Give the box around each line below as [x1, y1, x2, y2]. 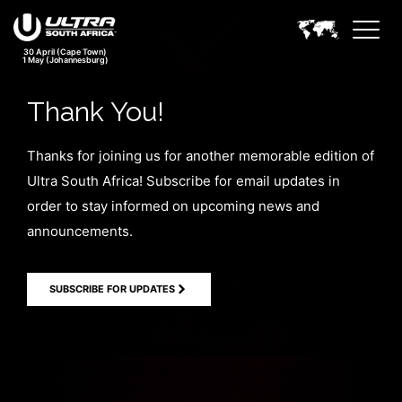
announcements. [27, 223, 133, 240]
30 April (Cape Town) [23, 46, 107, 57]
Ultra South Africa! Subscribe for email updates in [27, 172, 340, 189]
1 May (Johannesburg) [22, 54, 109, 65]
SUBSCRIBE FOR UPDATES [49, 283, 175, 295]
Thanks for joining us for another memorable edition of [27, 147, 374, 164]
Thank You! [27, 95, 164, 127]
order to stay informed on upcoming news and [27, 197, 319, 214]
